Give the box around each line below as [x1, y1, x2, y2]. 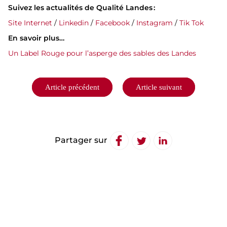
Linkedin [59, 18, 89, 27]
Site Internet [8, 18, 52, 27]
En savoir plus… [8, 33, 66, 43]
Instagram [136, 18, 173, 27]
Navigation [8, 82, 43, 91]
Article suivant [136, 83, 182, 91]
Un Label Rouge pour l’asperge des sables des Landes [8, 49, 196, 58]
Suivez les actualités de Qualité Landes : [8, 3, 157, 12]
